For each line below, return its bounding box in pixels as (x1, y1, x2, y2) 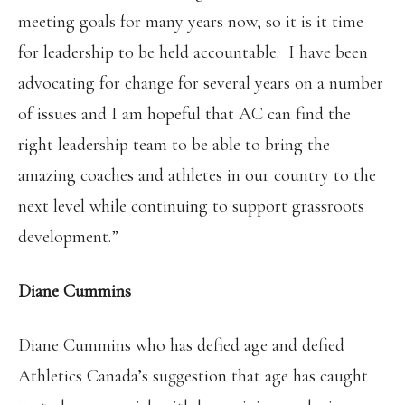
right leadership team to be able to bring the (18, 134, 330, 155)
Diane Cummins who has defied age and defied (18, 334, 344, 356)
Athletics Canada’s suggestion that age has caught (18, 365, 368, 387)
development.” (18, 226, 118, 248)
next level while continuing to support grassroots (18, 195, 364, 217)
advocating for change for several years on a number (18, 72, 383, 94)
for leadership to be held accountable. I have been (18, 42, 368, 63)
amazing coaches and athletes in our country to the (18, 165, 376, 186)
